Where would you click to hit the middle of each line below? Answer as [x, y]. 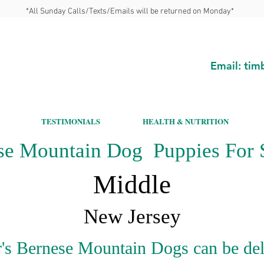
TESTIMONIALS [71, 121]
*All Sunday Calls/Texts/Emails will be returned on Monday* [130, 11]
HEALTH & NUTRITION [186, 121]
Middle [132, 184]
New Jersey [132, 217]
